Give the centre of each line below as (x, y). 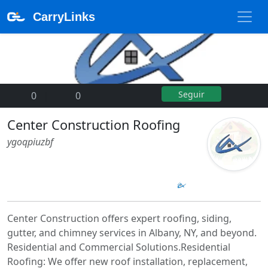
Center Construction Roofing (94, 124)
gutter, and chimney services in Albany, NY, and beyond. (132, 232)
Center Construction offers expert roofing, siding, (119, 218)
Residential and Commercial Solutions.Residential (119, 247)
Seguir (191, 94)
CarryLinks (64, 17)
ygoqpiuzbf (30, 141)
